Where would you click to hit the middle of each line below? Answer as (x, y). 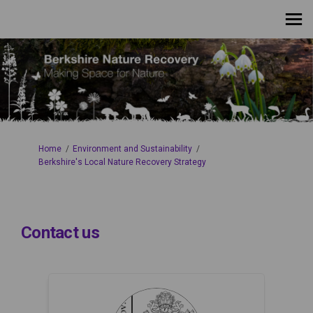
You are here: (35, 148)
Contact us (60, 233)
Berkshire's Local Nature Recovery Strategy (122, 162)
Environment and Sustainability (132, 149)
